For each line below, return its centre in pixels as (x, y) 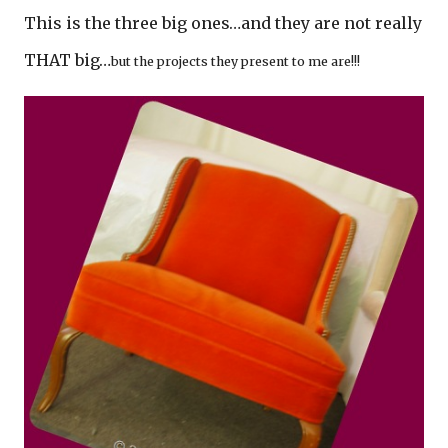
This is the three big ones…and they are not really (223, 23)
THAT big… (67, 60)
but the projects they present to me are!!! (235, 61)
